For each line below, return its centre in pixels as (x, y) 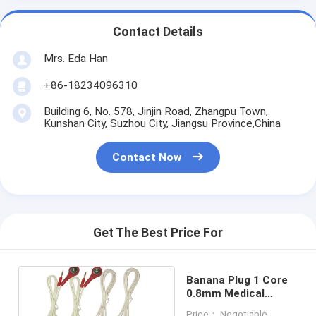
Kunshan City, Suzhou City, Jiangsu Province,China (162, 123)
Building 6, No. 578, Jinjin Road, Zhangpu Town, (156, 111)
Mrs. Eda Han (75, 58)
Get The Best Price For (158, 233)
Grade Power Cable (235, 306)
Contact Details (158, 32)
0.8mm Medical (225, 293)
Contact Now (147, 158)
